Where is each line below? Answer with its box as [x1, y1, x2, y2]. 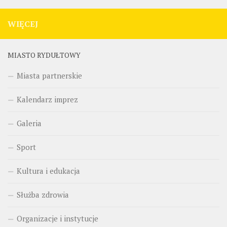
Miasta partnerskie [17, 70, 82, 81]
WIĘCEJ [8, 18, 38, 29]
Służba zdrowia [17, 190, 69, 200]
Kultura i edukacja [17, 166, 80, 176]
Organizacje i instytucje [17, 213, 98, 223]
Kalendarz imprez [17, 94, 78, 104]
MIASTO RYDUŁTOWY [8, 50, 81, 60]
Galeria [17, 118, 42, 128]
